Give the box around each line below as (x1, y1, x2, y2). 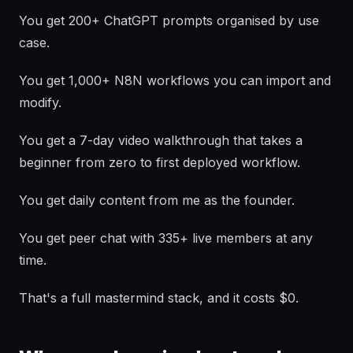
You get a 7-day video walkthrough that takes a (19, 132, 303, 148)
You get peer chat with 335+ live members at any (19, 230, 313, 246)
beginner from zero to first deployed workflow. (19, 154, 300, 170)
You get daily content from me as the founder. (19, 192, 295, 208)
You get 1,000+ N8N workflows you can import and (19, 72, 331, 88)
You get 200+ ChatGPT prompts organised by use (19, 13, 319, 28)
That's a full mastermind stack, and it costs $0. (19, 290, 299, 306)
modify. (19, 95, 61, 110)
